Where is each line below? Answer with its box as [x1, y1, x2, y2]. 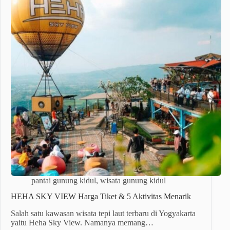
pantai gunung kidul [31, 176, 96, 185]
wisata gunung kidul [100, 176, 166, 185]
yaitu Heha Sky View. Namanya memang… [11, 218, 154, 227]
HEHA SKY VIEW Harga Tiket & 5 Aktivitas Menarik [11, 192, 191, 201]
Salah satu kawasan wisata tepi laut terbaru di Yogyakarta [11, 208, 196, 218]
